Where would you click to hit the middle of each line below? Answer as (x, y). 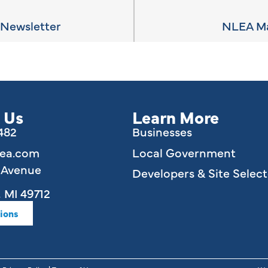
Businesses (162, 132)
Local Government (184, 152)
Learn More (176, 117)
